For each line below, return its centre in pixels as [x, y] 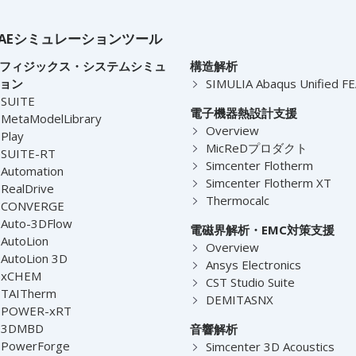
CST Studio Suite [250, 282]
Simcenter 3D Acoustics [270, 346]
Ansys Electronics [253, 264]
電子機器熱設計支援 [243, 112]
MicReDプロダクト [256, 147]
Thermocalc [237, 200]
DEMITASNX [239, 299]
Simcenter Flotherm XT [268, 182]
